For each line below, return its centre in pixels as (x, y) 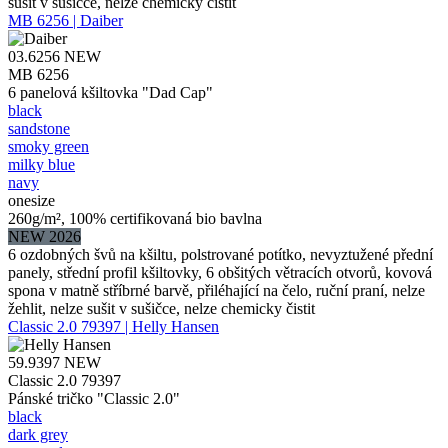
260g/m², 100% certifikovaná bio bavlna (135, 218)
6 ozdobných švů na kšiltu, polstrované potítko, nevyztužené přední (220, 254)
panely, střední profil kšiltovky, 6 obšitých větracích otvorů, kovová (220, 272)
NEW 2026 (44, 236)
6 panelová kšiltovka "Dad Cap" (110, 92)
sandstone (39, 128)
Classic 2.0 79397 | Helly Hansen (113, 326)
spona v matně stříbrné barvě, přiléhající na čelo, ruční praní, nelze (216, 290)
